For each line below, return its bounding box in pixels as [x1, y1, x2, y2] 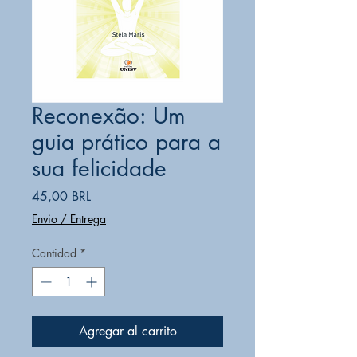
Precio [90, 187, 124, 204]
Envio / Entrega [32, 211, 106, 226]
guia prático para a [32, 127, 221, 156]
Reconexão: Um [32, 101, 186, 130]
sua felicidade [32, 154, 167, 182]
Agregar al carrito [78, 323, 177, 339]
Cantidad [32, 245, 76, 261]
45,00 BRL [32, 188, 91, 205]
